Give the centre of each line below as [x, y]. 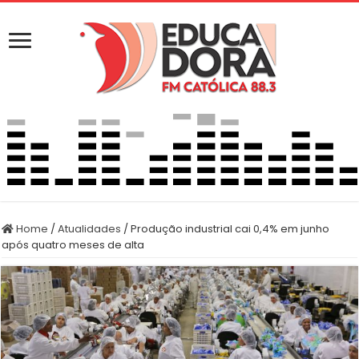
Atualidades [90, 228]
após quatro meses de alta [73, 244]
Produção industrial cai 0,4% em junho [230, 228]
